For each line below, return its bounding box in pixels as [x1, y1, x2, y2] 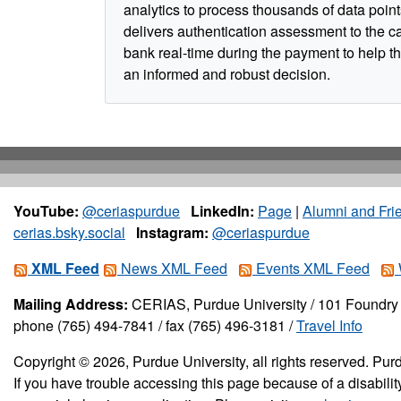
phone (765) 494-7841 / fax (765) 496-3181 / [13, 315, 296, 337]
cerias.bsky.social [13, 222, 125, 243]
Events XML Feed [252, 258, 370, 279]
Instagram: [136, 222, 209, 243]
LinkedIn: [191, 200, 254, 222]
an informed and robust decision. [124, 64, 330, 85]
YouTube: [13, 200, 79, 222]
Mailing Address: [13, 294, 128, 315]
